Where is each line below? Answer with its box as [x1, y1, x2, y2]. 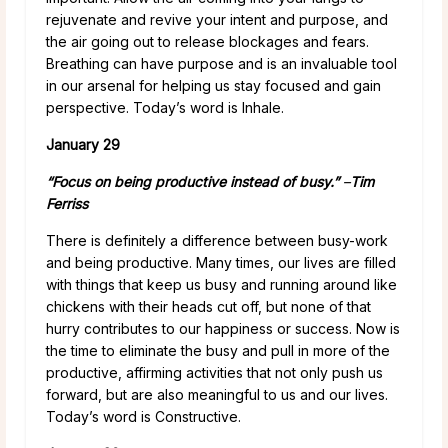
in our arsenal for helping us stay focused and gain [46, 76, 381, 94]
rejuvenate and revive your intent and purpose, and [46, 10, 388, 28]
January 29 [46, 135, 120, 153]
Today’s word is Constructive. [46, 407, 241, 425]
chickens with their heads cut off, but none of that [46, 297, 371, 315]
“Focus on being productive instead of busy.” [46, 172, 343, 190]
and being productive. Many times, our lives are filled [46, 253, 396, 271]
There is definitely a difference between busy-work [46, 231, 388, 249]
